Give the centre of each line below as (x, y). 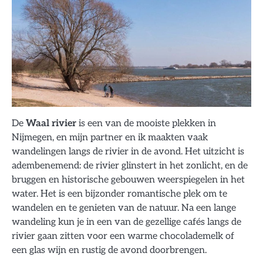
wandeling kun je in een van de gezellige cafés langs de (127, 222)
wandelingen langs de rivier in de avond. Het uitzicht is (128, 151)
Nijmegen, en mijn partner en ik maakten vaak (110, 137)
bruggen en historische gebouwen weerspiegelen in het (128, 179)
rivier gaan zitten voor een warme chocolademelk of (123, 236)
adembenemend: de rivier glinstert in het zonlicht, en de (130, 165)
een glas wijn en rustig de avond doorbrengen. (109, 250)
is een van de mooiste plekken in (146, 123)
